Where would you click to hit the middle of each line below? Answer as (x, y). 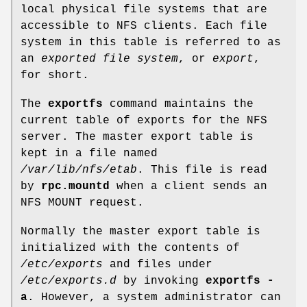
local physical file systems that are (144, 9)
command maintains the (178, 104)
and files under (158, 264)
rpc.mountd (75, 186)
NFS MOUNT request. (82, 202)
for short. (55, 75)
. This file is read (202, 170)
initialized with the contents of (130, 248)
